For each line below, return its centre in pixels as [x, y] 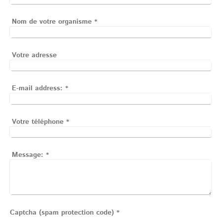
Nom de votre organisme [52, 22]
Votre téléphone [38, 122]
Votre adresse [35, 55]
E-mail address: [37, 89]
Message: [28, 155]
